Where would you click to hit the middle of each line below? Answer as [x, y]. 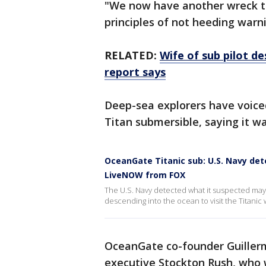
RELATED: [132, 56]
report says [135, 72]
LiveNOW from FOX [145, 175]
